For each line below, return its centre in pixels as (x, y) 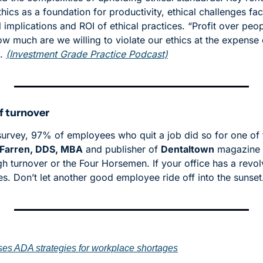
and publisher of (122, 149)
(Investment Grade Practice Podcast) (87, 54)
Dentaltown (188, 149)
